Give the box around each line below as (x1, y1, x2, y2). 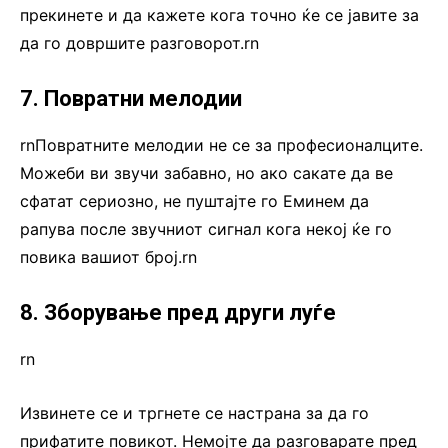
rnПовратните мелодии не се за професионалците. (20, 134, 423, 155)
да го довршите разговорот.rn (20, 32, 259, 53)
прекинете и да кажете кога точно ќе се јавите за (20, 4, 419, 25)
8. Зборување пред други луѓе (20, 299, 336, 325)
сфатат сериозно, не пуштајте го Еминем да (20, 190, 369, 211)
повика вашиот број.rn (20, 246, 197, 267)
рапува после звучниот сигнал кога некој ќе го (20, 218, 392, 239)
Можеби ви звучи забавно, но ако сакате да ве (20, 162, 393, 183)
